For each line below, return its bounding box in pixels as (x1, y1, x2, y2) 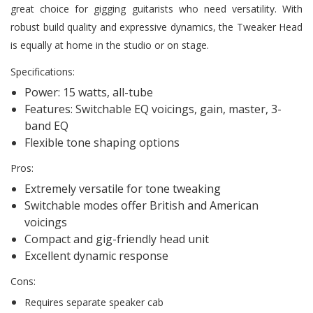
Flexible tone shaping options (24, 134, 180, 150)
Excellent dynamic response (24, 247, 168, 263)
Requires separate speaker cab (24, 295, 163, 309)
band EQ (24, 117, 68, 133)
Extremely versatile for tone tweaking (24, 180, 221, 196)
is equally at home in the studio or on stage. (10, 38, 209, 52)
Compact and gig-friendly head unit (24, 231, 209, 247)
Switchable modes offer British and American (24, 197, 259, 213)
